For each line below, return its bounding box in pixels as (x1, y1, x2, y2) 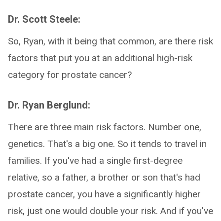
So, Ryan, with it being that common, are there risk (8, 36, 213, 47)
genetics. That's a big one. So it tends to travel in (8, 138, 207, 149)
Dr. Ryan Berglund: (8, 99, 90, 111)
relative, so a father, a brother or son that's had (8, 172, 200, 183)
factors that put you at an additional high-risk (8, 52, 192, 64)
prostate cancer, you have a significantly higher (8, 188, 201, 200)
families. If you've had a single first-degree (8, 155, 183, 166)
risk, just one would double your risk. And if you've (8, 205, 213, 217)
